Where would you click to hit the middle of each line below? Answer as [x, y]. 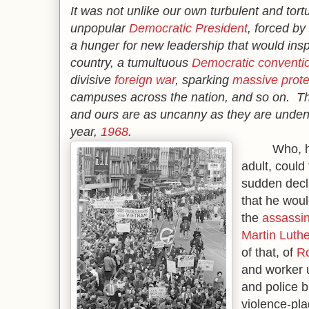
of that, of [269, 252]
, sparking [204, 80]
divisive [92, 80]
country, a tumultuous [131, 62]
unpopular [100, 28]
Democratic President [188, 28]
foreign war [145, 80]
